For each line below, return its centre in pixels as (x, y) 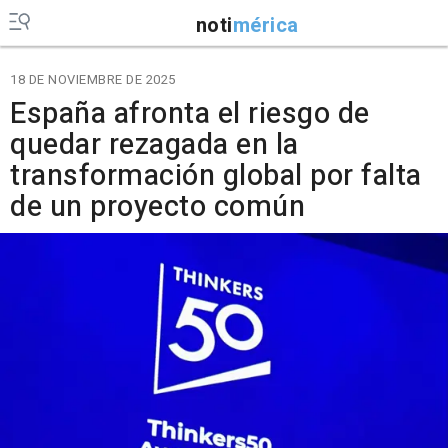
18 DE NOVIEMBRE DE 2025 (93, 79)
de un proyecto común (157, 207)
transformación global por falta (216, 176)
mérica (265, 25)
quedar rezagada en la (154, 145)
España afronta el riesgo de (190, 114)
